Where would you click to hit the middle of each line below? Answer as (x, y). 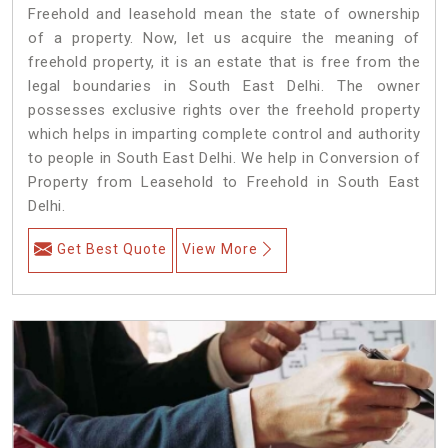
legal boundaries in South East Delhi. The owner (224, 85)
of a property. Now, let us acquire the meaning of (224, 37)
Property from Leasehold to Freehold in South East (224, 181)
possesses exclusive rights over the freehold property (224, 109)
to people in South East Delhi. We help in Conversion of (224, 157)
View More (220, 248)
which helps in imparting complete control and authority (224, 133)
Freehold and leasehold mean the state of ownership (224, 13)
